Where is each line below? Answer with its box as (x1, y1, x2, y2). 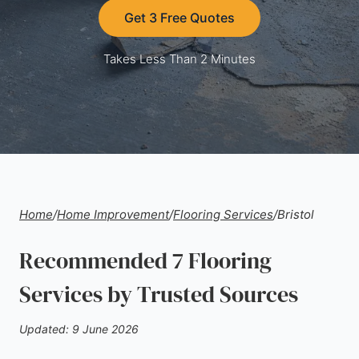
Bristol (277, 207, 314, 222)
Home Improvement (57, 207, 169, 222)
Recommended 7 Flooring (19, 245, 272, 276)
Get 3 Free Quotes (124, 10, 235, 26)
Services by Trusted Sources (19, 279, 298, 309)
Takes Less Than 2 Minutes (103, 51, 256, 67)
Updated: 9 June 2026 (19, 322, 139, 336)
